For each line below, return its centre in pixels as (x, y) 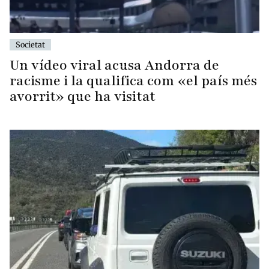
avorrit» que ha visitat (83, 97)
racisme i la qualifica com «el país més (133, 81)
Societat (30, 45)
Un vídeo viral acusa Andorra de (114, 65)
